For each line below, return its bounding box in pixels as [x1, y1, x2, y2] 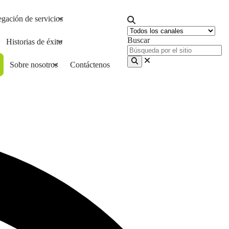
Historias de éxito [6, 37, 62, 46]
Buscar [127, 36, 150, 45]
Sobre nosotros [10, 60, 58, 69]
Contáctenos [70, 60, 110, 69]
